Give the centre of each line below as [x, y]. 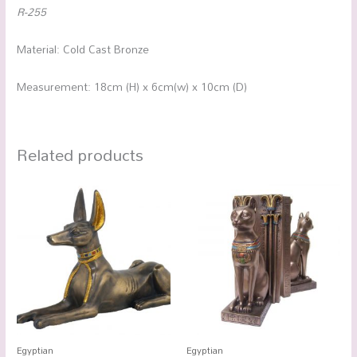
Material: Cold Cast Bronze [83, 49]
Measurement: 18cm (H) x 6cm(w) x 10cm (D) [132, 86]
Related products [80, 155]
